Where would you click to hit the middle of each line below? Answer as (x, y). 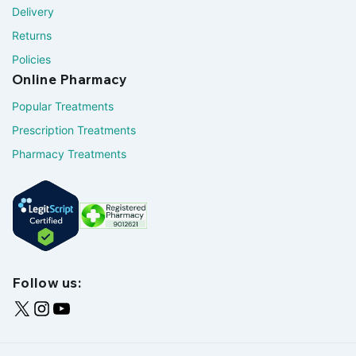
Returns (32, 35)
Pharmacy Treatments (69, 153)
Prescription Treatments (74, 130)
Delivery (33, 12)
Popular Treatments (63, 106)
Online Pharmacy (70, 79)
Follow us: (46, 282)
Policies (31, 59)
